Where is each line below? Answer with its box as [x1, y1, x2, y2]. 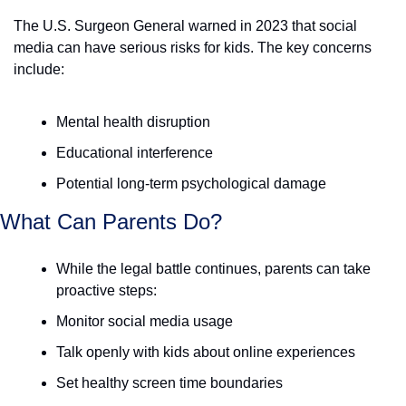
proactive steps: [56, 283, 157, 298]
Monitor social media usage [56, 314, 233, 329]
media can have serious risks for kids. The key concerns [14, 40, 372, 55]
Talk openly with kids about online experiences [56, 344, 355, 360]
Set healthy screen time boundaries [56, 375, 283, 391]
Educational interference [56, 145, 213, 160]
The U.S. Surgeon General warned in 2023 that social [14, 18, 357, 34]
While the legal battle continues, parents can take [56, 261, 371, 276]
